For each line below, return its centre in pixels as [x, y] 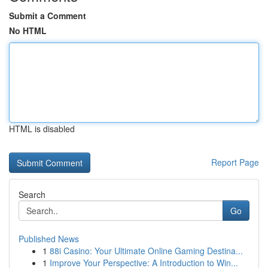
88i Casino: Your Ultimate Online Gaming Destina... [146, 251]
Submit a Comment [48, 16]
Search [32, 194]
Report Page [235, 162]
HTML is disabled [42, 129]
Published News [49, 239]
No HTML [28, 31]
